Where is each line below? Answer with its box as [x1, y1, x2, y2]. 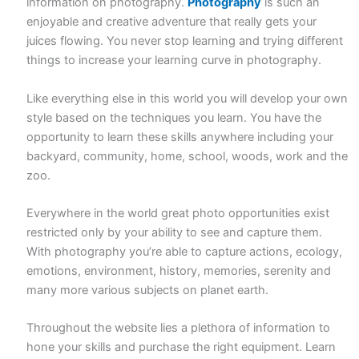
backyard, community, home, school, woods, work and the [26, 148, 349, 163]
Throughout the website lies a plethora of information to [26, 321, 331, 336]
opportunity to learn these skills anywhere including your [26, 129, 334, 144]
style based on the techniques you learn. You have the [26, 110, 322, 125]
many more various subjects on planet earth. [26, 282, 269, 297]
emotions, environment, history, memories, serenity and [26, 263, 332, 278]
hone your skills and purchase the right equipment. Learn [26, 340, 337, 355]
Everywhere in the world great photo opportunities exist [26, 205, 330, 220]
